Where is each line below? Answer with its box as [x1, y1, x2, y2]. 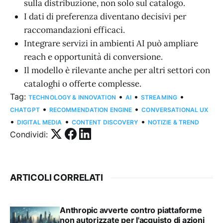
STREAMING [141, 94, 178, 102]
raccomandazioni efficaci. [24, 24, 125, 36]
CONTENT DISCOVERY [71, 118, 138, 126]
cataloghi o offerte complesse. [24, 78, 141, 90]
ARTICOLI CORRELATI [10, 172, 103, 183]
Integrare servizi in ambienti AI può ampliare [24, 38, 198, 49]
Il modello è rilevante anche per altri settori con [24, 65, 210, 76]
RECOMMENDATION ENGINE [49, 106, 132, 114]
